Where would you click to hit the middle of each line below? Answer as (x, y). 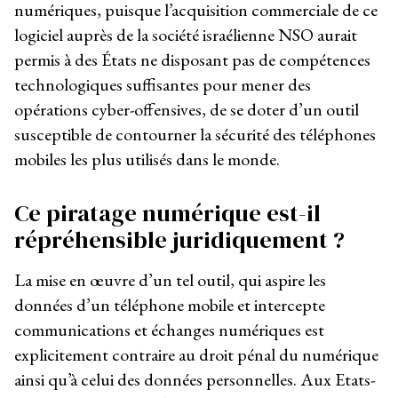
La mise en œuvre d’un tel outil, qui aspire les (170, 280)
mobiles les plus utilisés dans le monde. (147, 159)
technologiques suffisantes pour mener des (163, 85)
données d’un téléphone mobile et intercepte (170, 305)
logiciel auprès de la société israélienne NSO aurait (186, 35)
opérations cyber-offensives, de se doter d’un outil (187, 110)
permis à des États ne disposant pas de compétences (192, 60)
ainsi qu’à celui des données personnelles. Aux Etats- (195, 380)
